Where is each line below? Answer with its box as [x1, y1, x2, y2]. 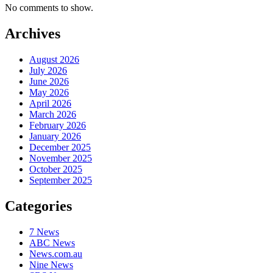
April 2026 [29, 98, 71, 109]
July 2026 [29, 65, 67, 76]
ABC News [29, 238, 75, 249]
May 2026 [29, 87, 69, 98]
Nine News [29, 260, 73, 271]
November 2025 [29, 153, 92, 164]
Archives [5, 26, 60, 42]
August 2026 [29, 54, 79, 65]
